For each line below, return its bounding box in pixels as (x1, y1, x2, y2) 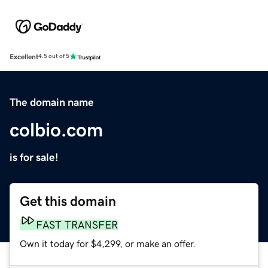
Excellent (10, 53, 38, 60)
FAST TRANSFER (36, 219, 118, 230)
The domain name (10, 96, 94, 108)
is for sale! (10, 151, 59, 163)
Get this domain (20, 194, 116, 208)
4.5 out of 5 (38, 53, 69, 60)
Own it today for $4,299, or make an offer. (20, 238, 196, 248)
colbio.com (10, 120, 103, 139)
